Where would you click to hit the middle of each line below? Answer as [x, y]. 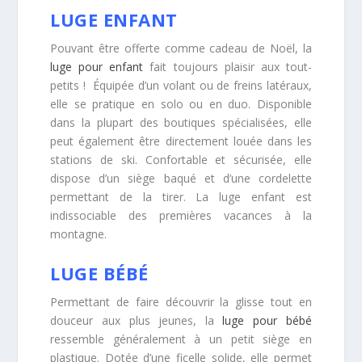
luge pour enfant [97, 67]
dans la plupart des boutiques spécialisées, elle [181, 123]
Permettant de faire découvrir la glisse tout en [181, 301]
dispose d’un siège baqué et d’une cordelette [181, 179]
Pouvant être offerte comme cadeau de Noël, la [181, 48]
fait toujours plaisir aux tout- [227, 67]
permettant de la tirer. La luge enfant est [181, 197]
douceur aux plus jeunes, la [137, 320]
